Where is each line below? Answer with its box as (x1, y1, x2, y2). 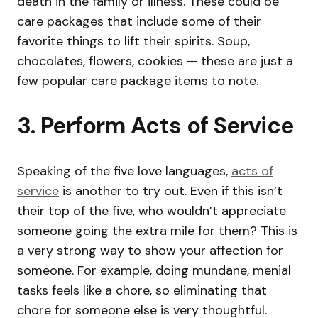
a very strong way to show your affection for (17, 242, 283, 260)
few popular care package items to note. (17, 72, 258, 90)
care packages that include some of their (17, 13, 261, 31)
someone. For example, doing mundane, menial (17, 262, 291, 280)
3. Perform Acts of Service (17, 111, 294, 141)
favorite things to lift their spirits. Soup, (17, 33, 250, 50)
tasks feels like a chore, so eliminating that (17, 282, 267, 300)
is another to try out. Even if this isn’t (59, 182, 283, 200)
